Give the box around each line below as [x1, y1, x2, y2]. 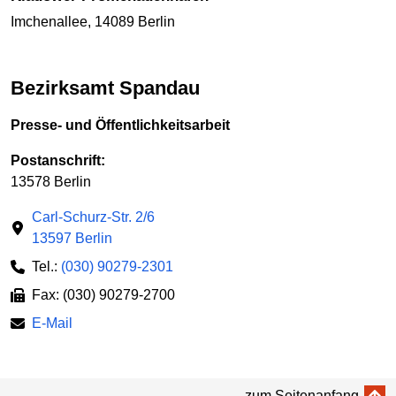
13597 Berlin [32, 230, 112, 246]
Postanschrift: [11, 152, 105, 168]
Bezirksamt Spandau [25, 77, 200, 100]
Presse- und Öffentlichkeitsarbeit [11, 117, 230, 133]
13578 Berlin [11, 173, 91, 189]
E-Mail [32, 315, 72, 331]
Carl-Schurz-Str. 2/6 [32, 209, 155, 225]
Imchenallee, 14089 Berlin [11, 14, 175, 30]
